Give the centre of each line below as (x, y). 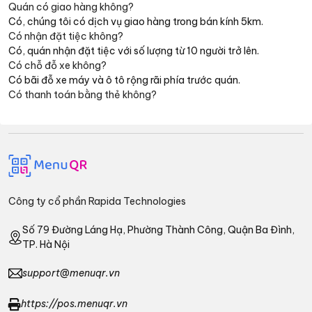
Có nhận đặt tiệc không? (66, 36)
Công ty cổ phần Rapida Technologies (97, 201)
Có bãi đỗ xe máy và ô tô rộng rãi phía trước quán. (124, 80)
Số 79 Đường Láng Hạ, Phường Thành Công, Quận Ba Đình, (158, 229)
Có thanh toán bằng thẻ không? (83, 94)
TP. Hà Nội (46, 244)
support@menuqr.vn (71, 273)
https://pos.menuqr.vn (74, 304)
